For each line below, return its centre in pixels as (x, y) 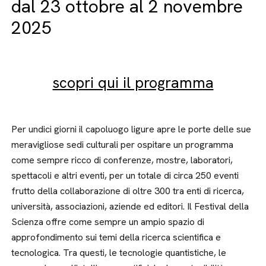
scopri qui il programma (133, 83)
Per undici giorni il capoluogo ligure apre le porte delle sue (132, 129)
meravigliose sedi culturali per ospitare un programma (123, 145)
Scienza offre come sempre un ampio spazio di (108, 222)
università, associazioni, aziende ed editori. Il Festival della (130, 206)
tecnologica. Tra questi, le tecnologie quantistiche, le (119, 253)
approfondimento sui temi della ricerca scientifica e (116, 237)
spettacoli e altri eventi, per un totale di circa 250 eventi (125, 175)
